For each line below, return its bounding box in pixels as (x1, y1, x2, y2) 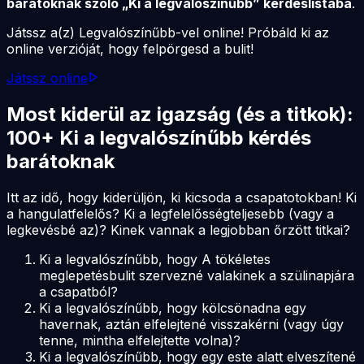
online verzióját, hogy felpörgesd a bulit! (6, 40, 253, 57)
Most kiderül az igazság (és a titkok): (6, 102, 353, 126)
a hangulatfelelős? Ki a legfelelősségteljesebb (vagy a (6, 205, 334, 222)
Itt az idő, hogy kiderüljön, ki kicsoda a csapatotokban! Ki (6, 188, 357, 206)
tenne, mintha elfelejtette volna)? (39, 331, 240, 349)
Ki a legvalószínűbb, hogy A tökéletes (39, 250, 271, 267)
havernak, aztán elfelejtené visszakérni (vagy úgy (39, 315, 344, 332)
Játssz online (6, 69, 88, 86)
